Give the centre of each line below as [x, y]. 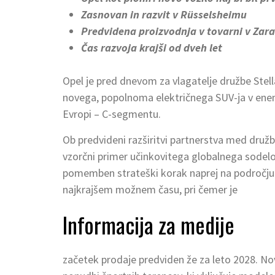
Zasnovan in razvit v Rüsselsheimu [164, 15]
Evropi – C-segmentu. [112, 114]
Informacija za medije [149, 225]
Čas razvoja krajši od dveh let [152, 48]
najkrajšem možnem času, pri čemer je [150, 190]
